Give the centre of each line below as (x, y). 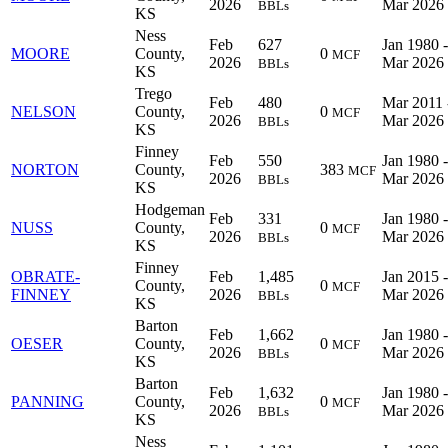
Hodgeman (170, 209)
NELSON (43, 111)
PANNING (47, 401)
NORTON (45, 169)
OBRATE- (45, 276)
